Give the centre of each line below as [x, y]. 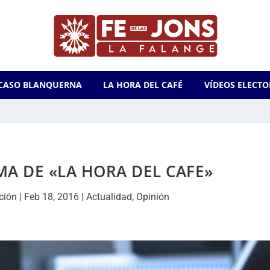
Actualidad [109, 197]
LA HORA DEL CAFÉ [143, 85]
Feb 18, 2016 [52, 197]
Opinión [153, 197]
